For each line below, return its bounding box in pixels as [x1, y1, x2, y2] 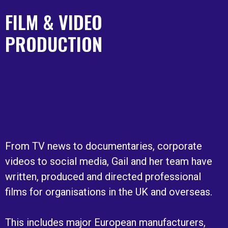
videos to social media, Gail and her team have [5, 155, 212, 167]
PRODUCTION [5, 30, 102, 57]
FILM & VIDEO [5, 8, 102, 35]
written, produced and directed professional [5, 170, 201, 183]
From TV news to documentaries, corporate [5, 139, 202, 152]
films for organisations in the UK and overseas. [5, 185, 212, 198]
